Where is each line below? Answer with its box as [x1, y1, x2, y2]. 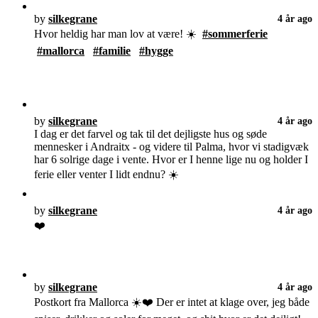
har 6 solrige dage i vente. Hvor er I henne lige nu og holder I [34, 153, 308, 166]
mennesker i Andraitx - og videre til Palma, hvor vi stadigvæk [34, 141, 309, 153]
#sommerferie [202, 28, 268, 40]
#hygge [139, 45, 173, 57]
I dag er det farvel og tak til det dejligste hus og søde [34, 128, 267, 141]
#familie [93, 45, 131, 57]
